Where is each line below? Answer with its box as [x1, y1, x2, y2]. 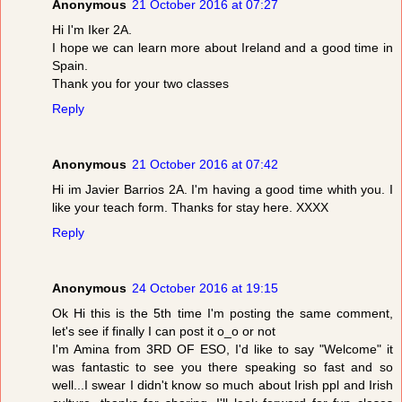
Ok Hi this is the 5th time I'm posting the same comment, [52, 306, 393, 321]
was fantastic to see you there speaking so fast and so [52, 360, 393, 375]
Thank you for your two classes [52, 76, 229, 92]
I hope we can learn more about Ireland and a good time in [52, 40, 393, 56]
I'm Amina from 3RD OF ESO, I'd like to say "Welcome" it [52, 342, 393, 357]
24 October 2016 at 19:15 [132, 281, 278, 296]
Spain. [52, 58, 88, 74]
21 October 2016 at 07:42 [132, 157, 278, 172]
